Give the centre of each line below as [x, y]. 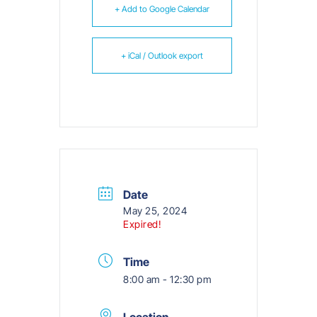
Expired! [142, 224]
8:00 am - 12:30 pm [167, 279]
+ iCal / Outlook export [162, 55]
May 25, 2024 [155, 210]
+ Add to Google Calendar [162, 8]
